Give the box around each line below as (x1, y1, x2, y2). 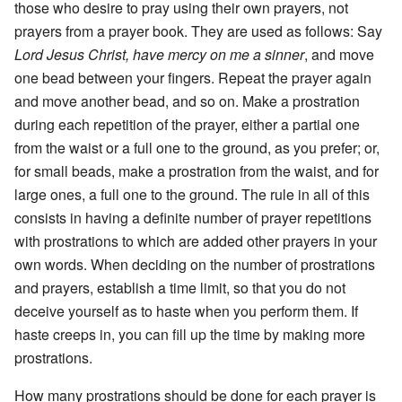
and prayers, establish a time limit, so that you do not (14, 276, 345, 298)
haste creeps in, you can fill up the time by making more (14, 323, 365, 345)
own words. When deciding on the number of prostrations (14, 253, 375, 275)
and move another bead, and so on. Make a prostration (14, 90, 360, 111)
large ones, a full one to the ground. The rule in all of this (14, 183, 370, 205)
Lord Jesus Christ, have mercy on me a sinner (14, 43, 304, 65)
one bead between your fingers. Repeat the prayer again (14, 66, 371, 88)
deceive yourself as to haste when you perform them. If (14, 300, 358, 321)
